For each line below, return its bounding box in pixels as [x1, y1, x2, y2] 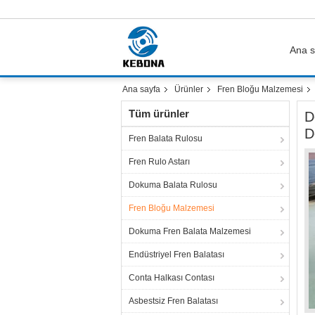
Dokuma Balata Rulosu [129, 180, 217, 190]
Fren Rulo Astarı [129, 157, 190, 167]
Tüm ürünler [129, 108, 189, 120]
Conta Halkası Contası [129, 273, 214, 283]
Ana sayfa [122, 84, 160, 94]
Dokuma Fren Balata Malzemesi [129, 226, 251, 236]
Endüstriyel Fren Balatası [129, 250, 224, 259]
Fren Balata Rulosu [129, 134, 202, 143]
